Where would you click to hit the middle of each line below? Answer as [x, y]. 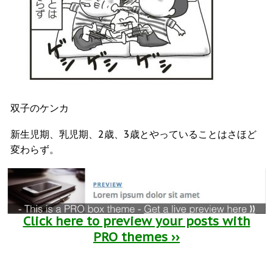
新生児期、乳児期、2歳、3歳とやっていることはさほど [133, 134]
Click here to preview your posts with [136, 221]
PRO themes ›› [136, 237]
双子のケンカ [40, 108]
